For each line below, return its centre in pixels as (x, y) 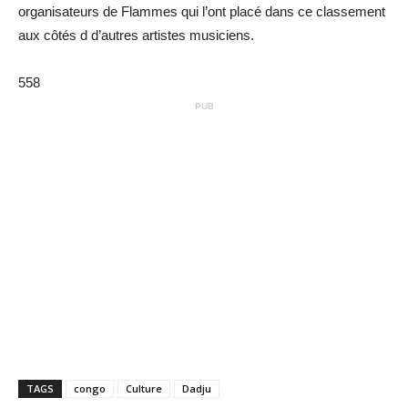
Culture (144, 388)
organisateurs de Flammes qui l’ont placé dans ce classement (202, 11)
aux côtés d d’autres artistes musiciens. (136, 35)
